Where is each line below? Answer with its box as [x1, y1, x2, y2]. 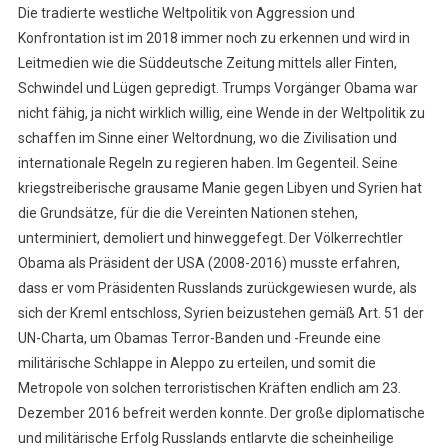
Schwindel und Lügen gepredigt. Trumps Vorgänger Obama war [17, 80, 418, 97]
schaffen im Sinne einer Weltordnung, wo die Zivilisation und [17, 130, 397, 147]
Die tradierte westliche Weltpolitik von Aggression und [17, 5, 355, 22]
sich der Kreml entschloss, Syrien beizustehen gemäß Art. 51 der [17, 305, 424, 322]
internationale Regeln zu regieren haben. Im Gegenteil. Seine [17, 155, 398, 172]
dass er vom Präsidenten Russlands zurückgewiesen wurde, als [17, 280, 417, 297]
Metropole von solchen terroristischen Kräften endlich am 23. [17, 380, 401, 397]
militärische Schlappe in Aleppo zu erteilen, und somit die [17, 355, 376, 372]
